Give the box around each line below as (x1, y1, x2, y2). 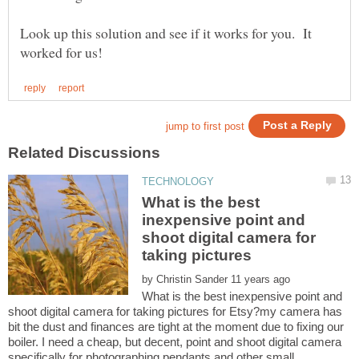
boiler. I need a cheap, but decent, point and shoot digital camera (8, 335, 341, 349)
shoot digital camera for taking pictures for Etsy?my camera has (8, 305, 342, 319)
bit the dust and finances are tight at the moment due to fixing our (8, 320, 344, 334)
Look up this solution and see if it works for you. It (20, 23, 312, 43)
